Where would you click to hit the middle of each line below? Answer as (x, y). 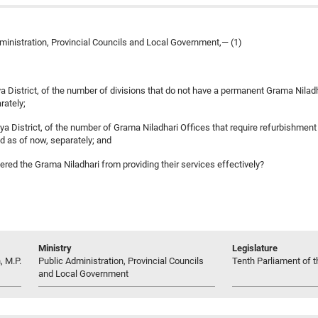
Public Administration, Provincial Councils (121, 261)
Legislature (255, 248)
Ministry (55, 248)
